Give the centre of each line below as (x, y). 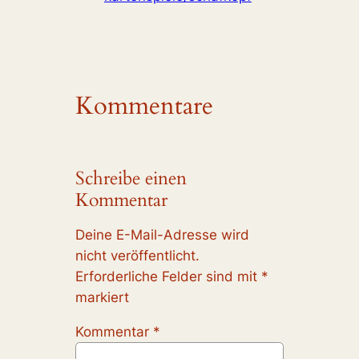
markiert (103, 297)
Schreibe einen (131, 179)
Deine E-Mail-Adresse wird (163, 234)
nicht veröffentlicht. (138, 255)
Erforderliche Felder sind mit (169, 276)
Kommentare (145, 106)
